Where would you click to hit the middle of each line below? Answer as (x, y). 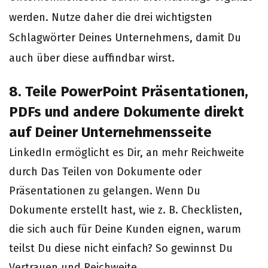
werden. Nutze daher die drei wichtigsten (111, 17)
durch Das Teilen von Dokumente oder (105, 172)
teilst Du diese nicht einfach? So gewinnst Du (121, 248)
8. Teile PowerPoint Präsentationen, (129, 92)
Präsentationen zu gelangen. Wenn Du (105, 191)
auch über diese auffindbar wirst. (92, 58)
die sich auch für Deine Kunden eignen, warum (125, 229)
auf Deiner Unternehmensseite (110, 132)
